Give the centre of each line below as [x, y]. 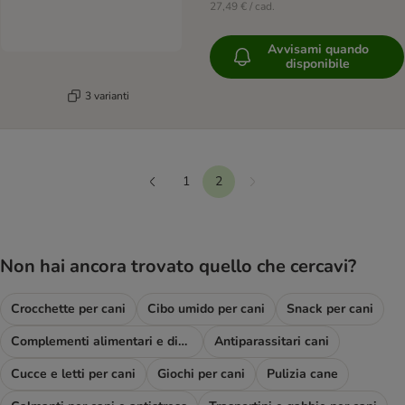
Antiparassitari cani [272, 341]
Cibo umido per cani [206, 308]
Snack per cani [330, 308]
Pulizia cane [302, 373]
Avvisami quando [318, 50]
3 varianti [107, 95]
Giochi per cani [201, 373]
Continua [270, 187]
